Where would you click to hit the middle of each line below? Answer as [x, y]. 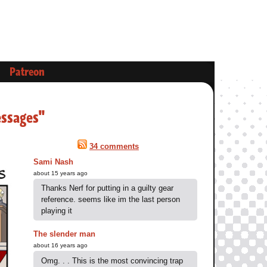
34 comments [114, 146]
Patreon [27, 72]
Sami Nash [53, 162]
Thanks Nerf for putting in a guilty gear [107, 188]
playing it [57, 211]
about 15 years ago [60, 173]
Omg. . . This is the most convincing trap [112, 260]
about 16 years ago [60, 246]
